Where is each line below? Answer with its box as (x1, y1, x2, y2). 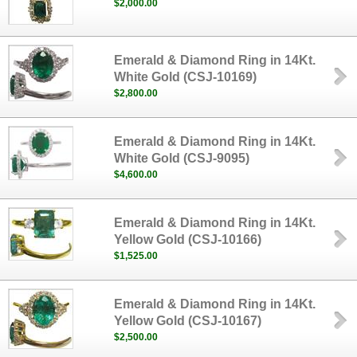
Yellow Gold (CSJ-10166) (114, 233, 262, 246)
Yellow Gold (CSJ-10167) (114, 314, 262, 328)
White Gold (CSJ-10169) (114, 70, 257, 84)
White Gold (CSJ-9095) (114, 151, 250, 165)
